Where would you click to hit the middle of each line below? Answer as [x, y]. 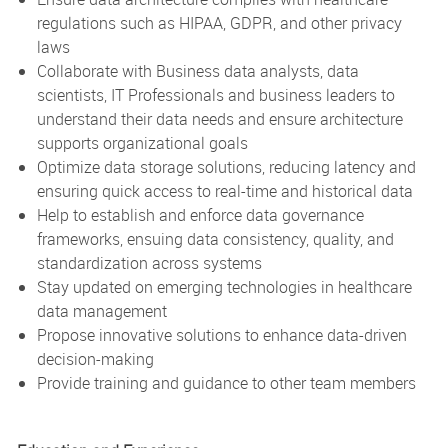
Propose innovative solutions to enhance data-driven [221, 334]
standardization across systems [149, 262]
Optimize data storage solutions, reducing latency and [226, 166]
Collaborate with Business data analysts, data [197, 70]
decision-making [95, 358]
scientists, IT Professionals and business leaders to [215, 94]
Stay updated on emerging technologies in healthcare [224, 286]
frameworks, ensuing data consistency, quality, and [215, 238]
